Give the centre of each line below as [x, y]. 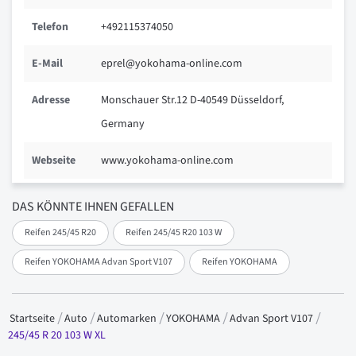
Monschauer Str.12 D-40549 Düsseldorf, [192, 101]
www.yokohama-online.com [167, 161]
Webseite [54, 161]
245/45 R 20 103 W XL [57, 335]
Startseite [33, 318]
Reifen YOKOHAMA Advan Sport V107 [99, 261]
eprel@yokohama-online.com [172, 64]
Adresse [51, 101]
